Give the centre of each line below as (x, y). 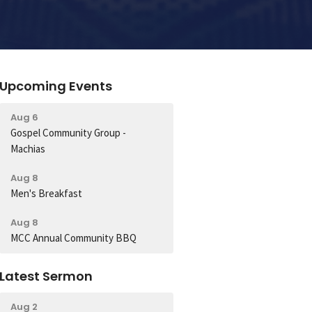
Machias (28, 148)
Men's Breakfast (47, 193)
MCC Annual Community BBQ (74, 237)
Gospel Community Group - (69, 132)
